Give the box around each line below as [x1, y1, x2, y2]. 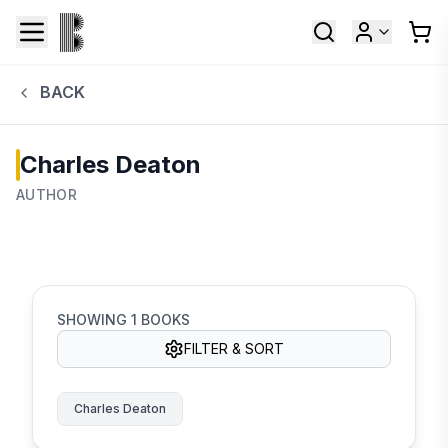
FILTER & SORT [184, 339, 284, 357]
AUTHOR [16, 185, 78, 203]
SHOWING [57, 310, 131, 328]
